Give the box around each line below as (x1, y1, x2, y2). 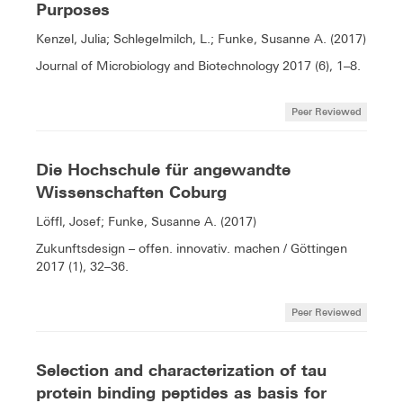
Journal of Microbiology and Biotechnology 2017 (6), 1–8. (36, 58, 361, 74)
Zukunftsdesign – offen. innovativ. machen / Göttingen (36, 241, 347, 256)
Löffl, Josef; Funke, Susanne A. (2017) (36, 214, 256, 229)
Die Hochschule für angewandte (36, 160, 291, 180)
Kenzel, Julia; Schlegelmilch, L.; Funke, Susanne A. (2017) (36, 31, 366, 47)
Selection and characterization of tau (36, 361, 327, 381)
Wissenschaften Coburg (36, 183, 227, 202)
